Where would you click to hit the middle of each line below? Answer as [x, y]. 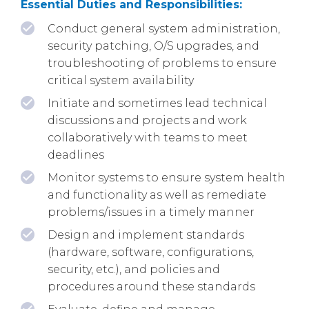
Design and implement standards [146, 235]
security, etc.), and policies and [134, 269]
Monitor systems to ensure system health [167, 177]
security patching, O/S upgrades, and [153, 46]
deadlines [76, 154]
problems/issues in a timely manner [151, 212]
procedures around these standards [151, 286]
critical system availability [121, 80]
